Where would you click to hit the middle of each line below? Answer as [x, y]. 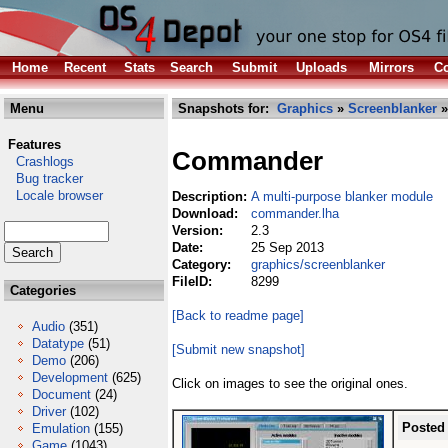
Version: [199, 230]
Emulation [61, 428]
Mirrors [391, 67]
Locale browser [53, 195]
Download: [207, 213]
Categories [41, 290]
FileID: [194, 281]
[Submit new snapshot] [238, 349]
